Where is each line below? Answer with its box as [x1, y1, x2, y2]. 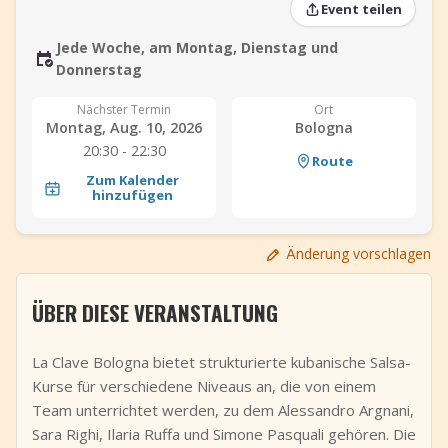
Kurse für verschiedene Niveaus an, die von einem [32, 376, 376, 396]
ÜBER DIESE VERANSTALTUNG [32, 297, 278, 328]
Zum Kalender [86, 171, 180, 189]
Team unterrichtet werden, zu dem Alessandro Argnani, [32, 400, 414, 420]
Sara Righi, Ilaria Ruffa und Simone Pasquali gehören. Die [32, 424, 416, 444]
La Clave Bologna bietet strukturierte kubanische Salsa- [32, 352, 411, 372]
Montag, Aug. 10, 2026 [46, 118, 203, 137]
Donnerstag [56, 60, 142, 79]
